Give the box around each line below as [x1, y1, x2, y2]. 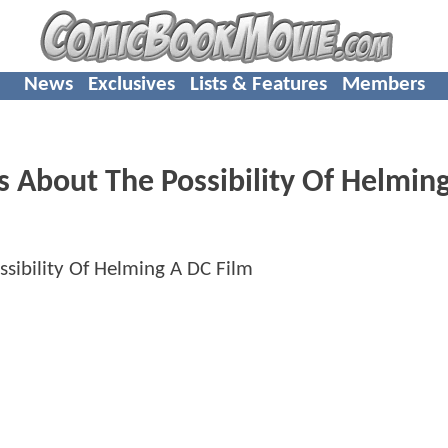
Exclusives [87, 73, 175, 95]
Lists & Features [189, 73, 327, 95]
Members [341, 73, 425, 95]
